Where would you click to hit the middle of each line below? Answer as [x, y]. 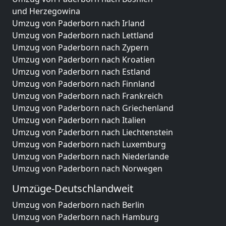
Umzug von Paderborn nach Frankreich [88, 96]
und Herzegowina [46, 11]
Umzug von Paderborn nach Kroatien [83, 60]
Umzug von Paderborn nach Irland [78, 23]
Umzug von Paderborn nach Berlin [78, 205]
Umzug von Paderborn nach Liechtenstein [93, 132]
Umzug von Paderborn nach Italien [79, 120]
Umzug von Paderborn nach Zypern [80, 47]
